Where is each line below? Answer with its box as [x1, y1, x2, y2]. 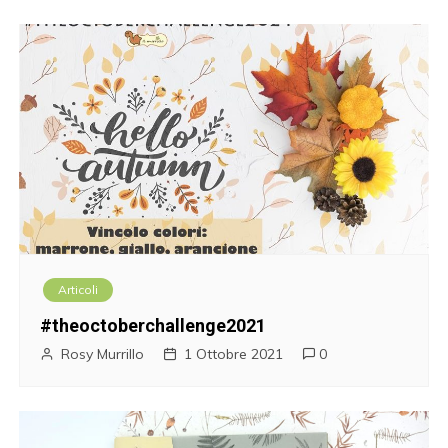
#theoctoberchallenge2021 [40, 314, 267, 336]
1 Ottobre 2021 [184, 344, 284, 363]
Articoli [58, 281, 99, 297]
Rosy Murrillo [61, 344, 145, 363]
